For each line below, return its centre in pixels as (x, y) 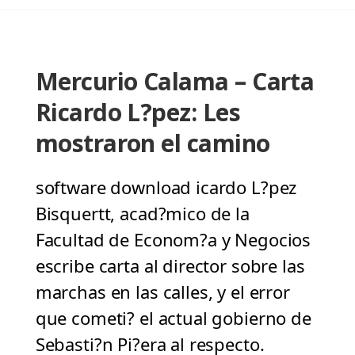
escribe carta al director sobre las (170, 266)
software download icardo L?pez (166, 187)
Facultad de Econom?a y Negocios (173, 240)
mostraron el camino (153, 143)
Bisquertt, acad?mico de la (142, 214)
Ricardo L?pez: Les (138, 113)
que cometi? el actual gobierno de (173, 318)
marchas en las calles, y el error (162, 292)
